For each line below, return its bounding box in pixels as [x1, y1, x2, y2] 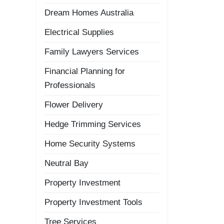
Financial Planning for [44, 66, 125, 76]
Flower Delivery [44, 100, 103, 109]
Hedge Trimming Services [44, 119, 141, 129]
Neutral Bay [44, 158, 88, 168]
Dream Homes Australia [44, 8, 133, 17]
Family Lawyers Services [44, 47, 139, 56]
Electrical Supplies [44, 27, 114, 37]
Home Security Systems [44, 139, 135, 148]
